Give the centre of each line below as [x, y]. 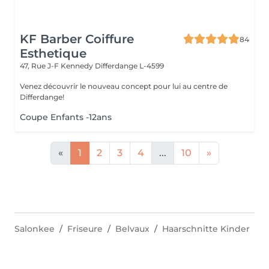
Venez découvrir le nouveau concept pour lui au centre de [124, 86]
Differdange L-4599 [129, 66]
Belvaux [132, 229]
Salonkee [35, 229]
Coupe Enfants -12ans [66, 117]
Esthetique [53, 53]
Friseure [85, 229]
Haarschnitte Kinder [206, 229]
